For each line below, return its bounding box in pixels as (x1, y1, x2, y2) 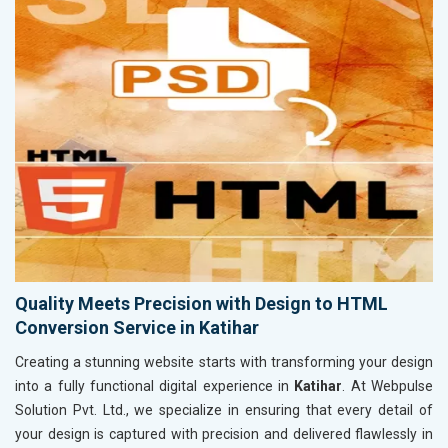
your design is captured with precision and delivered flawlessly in (15, 425, 433, 442)
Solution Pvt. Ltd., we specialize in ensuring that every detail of (15, 401, 433, 418)
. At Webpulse (342, 377, 434, 394)
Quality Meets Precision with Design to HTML (15, 292, 388, 314)
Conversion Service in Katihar (15, 316, 259, 338)
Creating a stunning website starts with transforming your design (15, 353, 433, 370)
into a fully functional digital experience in (15, 377, 295, 394)
